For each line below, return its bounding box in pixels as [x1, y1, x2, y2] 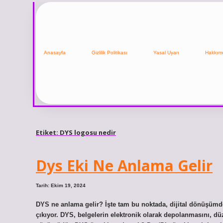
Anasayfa [44, 50, 66, 56]
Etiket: [36, 127, 60, 137]
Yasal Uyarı [153, 50, 179, 56]
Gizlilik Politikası [92, 50, 127, 56]
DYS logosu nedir [60, 127, 116, 137]
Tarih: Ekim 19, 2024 [36, 183, 86, 189]
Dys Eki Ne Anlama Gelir [36, 155, 213, 176]
